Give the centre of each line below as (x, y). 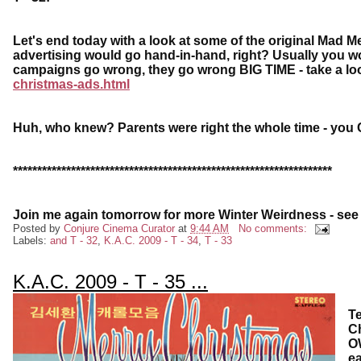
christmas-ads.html (71, 85)
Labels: (31, 241)
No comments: (274, 229)
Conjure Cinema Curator (119, 229)
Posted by (38, 229)
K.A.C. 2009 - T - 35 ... (110, 282)
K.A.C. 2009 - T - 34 (151, 241)
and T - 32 (74, 241)
